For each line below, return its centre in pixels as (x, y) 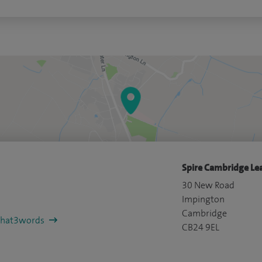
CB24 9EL (200, 227)
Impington (203, 199)
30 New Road (208, 185)
